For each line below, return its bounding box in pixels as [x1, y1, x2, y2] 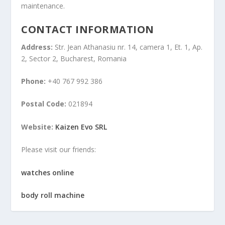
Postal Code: [21, 99, 67, 109]
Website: [21, 122, 54, 132]
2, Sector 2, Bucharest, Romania [21, 53, 127, 63]
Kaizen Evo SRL [55, 122, 107, 132]
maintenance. [21, 1, 65, 11]
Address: [21, 42, 53, 52]
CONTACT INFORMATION [21, 22, 154, 36]
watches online [21, 167, 74, 177]
